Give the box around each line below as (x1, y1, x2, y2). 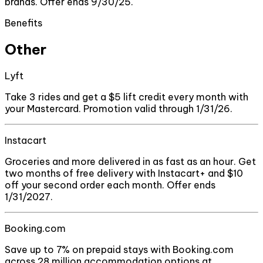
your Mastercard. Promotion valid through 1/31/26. (5, 102, 232, 114)
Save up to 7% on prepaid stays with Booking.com (5, 243, 234, 255)
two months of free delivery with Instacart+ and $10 (5, 167, 243, 179)
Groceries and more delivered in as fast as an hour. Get (5, 155, 256, 167)
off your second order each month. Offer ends (5, 178, 215, 191)
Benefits (5, 17, 42, 29)
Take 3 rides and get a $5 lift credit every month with (5, 90, 248, 103)
